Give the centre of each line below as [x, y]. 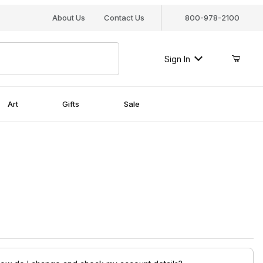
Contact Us [124, 18]
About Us [68, 18]
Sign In [177, 59]
